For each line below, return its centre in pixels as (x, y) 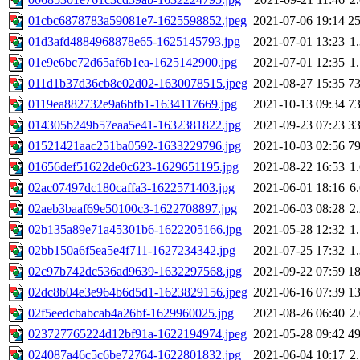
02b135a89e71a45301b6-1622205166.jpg (135, 230)
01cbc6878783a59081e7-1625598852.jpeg (137, 21)
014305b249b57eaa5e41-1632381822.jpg (135, 125)
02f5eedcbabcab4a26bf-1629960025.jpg (131, 313)
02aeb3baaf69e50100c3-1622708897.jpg (133, 209)
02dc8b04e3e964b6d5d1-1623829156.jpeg (138, 292)
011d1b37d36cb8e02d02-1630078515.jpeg (138, 84)
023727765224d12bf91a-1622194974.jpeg (137, 334)
